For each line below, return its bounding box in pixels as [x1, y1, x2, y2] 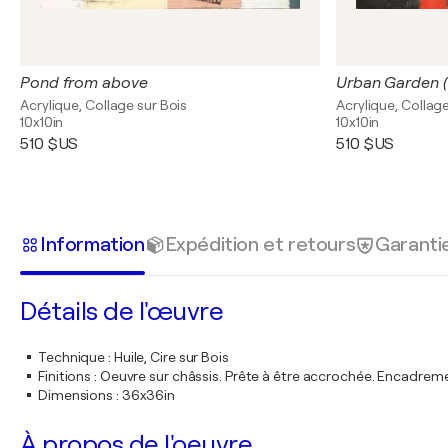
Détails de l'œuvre [20, 297, 223, 326]
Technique [38, 349, 106, 365]
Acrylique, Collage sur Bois [20, 97, 188, 113]
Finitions [38, 368, 92, 384]
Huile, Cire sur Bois [113, 349, 229, 365]
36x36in [121, 387, 176, 403]
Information [40, 232, 145, 256]
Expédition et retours [164, 232, 356, 256]
